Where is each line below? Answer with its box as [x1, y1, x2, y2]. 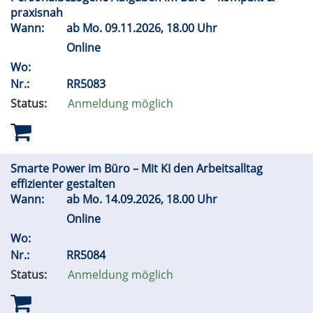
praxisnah [10, 5, 66, 20]
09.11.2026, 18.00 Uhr [102, 20, 223, 36]
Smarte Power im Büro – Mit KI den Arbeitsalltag [10, 161, 263, 176]
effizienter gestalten [10, 176, 118, 191]
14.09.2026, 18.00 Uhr [102, 191, 223, 207]
